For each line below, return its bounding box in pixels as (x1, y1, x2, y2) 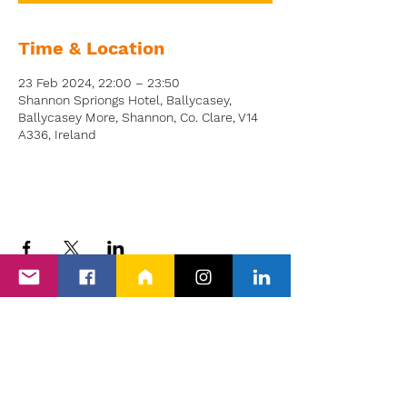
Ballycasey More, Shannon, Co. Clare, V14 (18, 110, 258, 124)
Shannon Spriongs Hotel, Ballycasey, (18, 93, 232, 107)
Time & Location (18, 37, 164, 59)
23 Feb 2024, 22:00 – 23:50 (18, 75, 180, 90)
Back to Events (77, 321, 277, 352)
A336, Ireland (18, 127, 96, 142)
